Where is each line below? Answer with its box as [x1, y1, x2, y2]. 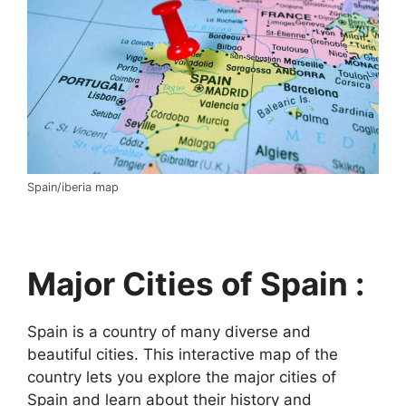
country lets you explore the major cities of [27, 368, 336, 387]
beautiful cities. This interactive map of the [27, 345, 338, 364]
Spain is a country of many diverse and [27, 323, 311, 342]
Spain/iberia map [27, 180, 119, 195]
